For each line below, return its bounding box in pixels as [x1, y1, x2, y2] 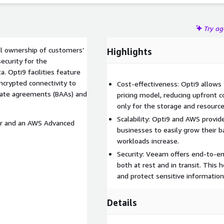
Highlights [107, 46, 152, 57]
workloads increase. [117, 136, 179, 145]
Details [107, 197, 137, 208]
